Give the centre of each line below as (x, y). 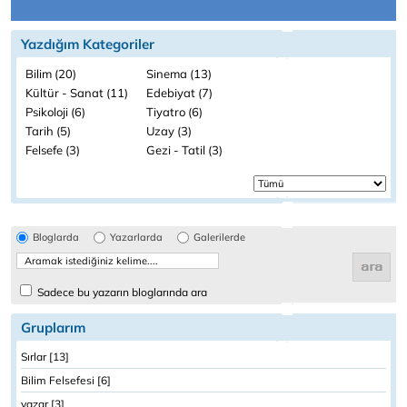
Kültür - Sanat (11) (77, 93)
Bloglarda (56, 237)
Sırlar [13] (45, 357)
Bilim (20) (51, 74)
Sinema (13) (179, 74)
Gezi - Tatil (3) (184, 150)
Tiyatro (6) (174, 112)
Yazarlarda (136, 237)
